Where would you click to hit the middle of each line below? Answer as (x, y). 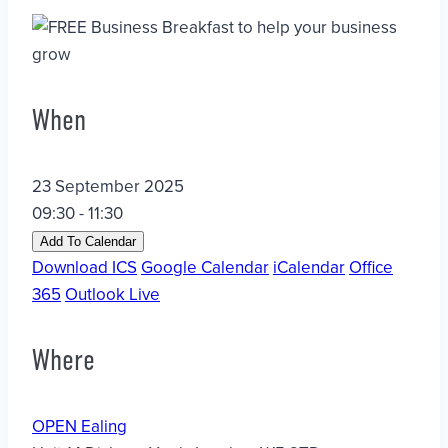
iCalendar (309, 267)
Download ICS (84, 267)
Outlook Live (112, 294)
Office (371, 267)
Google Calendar (205, 267)
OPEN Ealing (79, 426)
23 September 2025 (116, 186)
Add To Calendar (88, 241)
